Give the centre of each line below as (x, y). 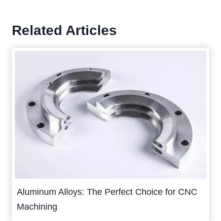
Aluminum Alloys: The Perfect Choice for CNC (107, 192)
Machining (37, 206)
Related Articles (64, 31)
